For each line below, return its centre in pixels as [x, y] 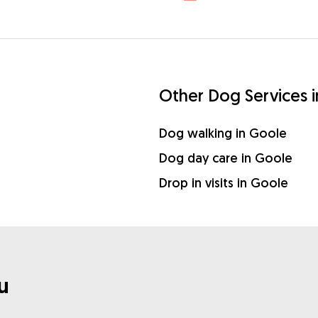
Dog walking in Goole [223, 133]
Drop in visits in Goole [224, 183]
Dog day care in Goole [226, 158]
